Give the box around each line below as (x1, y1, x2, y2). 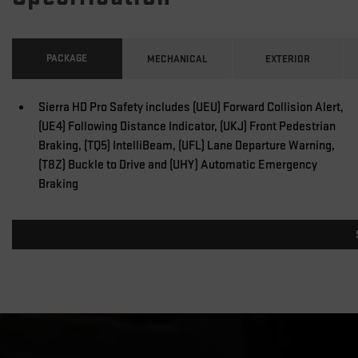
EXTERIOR (265, 52, 310, 66)
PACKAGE (46, 51, 88, 65)
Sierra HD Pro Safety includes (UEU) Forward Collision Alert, (38, 99, 344, 115)
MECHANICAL (146, 52, 208, 66)
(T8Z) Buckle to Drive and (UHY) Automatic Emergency (38, 157, 317, 173)
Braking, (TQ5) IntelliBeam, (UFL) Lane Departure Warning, (38, 137, 335, 153)
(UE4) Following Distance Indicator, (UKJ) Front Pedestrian (38, 118, 336, 134)
